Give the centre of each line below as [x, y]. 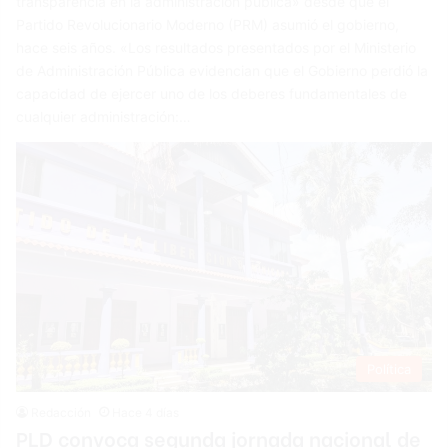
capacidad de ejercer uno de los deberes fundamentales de [212, 93]
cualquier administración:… [104, 116]
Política [388, 368]
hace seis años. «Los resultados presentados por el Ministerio [216, 47]
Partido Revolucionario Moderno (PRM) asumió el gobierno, [208, 24]
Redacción [61, 412]
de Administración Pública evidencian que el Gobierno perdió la [222, 70]
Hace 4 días [146, 412]
